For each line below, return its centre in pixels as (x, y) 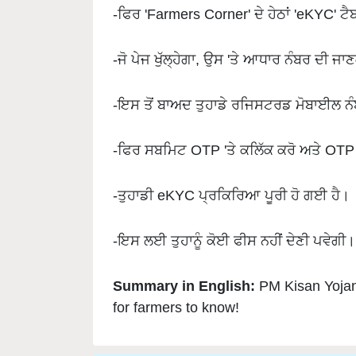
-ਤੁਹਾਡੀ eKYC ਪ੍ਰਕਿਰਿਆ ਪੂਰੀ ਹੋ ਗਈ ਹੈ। (231, 170)
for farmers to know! (176, 282)
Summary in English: (186, 261)
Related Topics (154, 344)
